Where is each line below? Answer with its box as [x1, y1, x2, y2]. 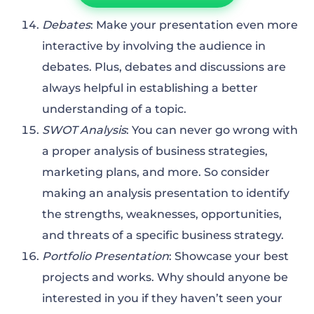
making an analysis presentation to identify [42, 186, 289, 200]
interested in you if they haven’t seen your [42, 292, 282, 306]
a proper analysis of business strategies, [42, 144, 268, 158]
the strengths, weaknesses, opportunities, [42, 207, 282, 221]
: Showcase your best [169, 250, 289, 264]
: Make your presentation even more [90, 18, 298, 32]
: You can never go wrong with [126, 123, 298, 137]
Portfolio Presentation [42, 250, 169, 264]
